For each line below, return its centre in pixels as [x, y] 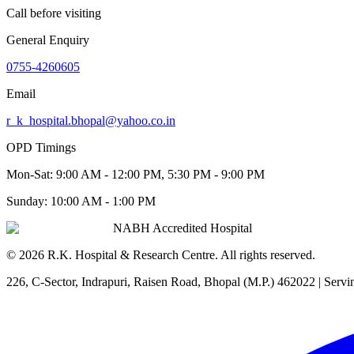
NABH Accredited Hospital [183, 228]
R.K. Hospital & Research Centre [131, 254]
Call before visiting [54, 13]
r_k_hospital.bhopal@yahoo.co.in [91, 120]
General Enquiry [48, 40]
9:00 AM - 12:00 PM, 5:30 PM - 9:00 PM [160, 174]
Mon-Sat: [31, 174]
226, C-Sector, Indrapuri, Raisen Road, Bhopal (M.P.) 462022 [161, 281]
